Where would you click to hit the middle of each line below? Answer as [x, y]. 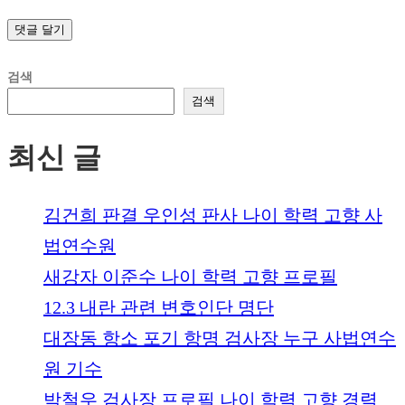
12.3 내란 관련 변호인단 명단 [159, 308]
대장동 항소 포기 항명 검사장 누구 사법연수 [220, 339]
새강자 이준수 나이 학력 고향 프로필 [190, 277]
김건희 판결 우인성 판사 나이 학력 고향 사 [213, 216]
